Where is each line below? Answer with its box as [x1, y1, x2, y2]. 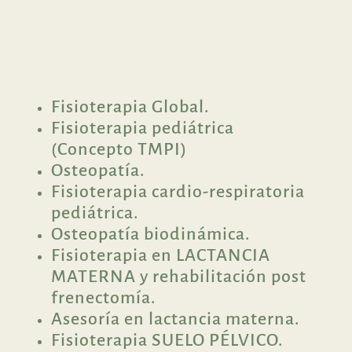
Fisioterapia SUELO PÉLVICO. [50, 330, 284, 350]
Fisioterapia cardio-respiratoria [50, 181, 305, 201]
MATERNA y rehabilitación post [50, 266, 306, 286]
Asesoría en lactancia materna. [50, 309, 304, 328]
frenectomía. [50, 288, 156, 307]
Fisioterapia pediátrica [50, 118, 234, 137]
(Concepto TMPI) [50, 139, 187, 159]
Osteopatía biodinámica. [50, 224, 251, 244]
